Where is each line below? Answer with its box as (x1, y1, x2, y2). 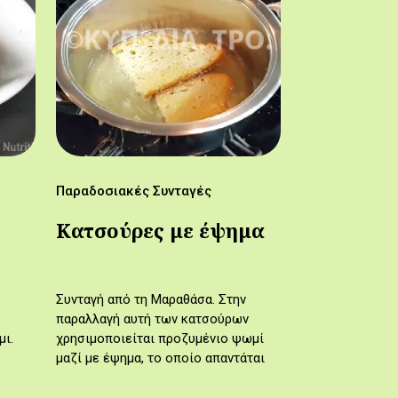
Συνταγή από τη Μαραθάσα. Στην (55, 291, 246, 308)
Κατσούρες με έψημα (55, 217, 265, 245)
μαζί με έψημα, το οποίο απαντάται (55, 350, 265, 367)
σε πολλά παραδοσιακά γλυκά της (55, 370, 257, 386)
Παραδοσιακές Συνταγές (55, 183, 211, 200)
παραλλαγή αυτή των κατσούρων (55, 311, 249, 328)
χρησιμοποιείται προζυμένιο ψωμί (55, 330, 264, 347)
